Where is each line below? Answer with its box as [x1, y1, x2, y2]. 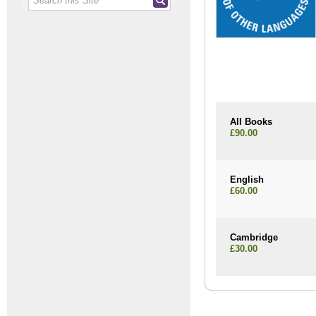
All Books [230, 116, 272, 128]
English [230, 174, 264, 186]
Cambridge [230, 232, 278, 243]
